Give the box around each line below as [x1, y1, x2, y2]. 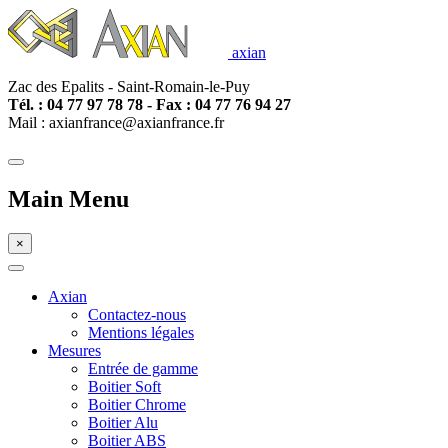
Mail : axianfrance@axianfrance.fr [8, 114, 224, 131]
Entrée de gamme [88, 359, 198, 377]
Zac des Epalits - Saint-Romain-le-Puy [8, 78, 250, 95]
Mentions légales [88, 323, 194, 341]
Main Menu [8, 185, 129, 212]
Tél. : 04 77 [8, 96, 87, 113]
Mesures [48, 341, 101, 359]
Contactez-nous [88, 305, 186, 323]
